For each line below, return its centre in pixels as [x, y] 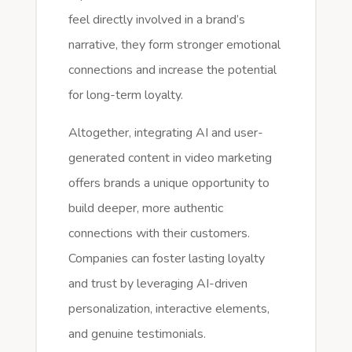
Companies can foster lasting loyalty [166, 258]
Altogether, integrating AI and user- [165, 132]
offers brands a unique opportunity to [169, 183]
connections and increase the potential [172, 70]
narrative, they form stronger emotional [174, 44]
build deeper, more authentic [145, 208]
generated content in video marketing [170, 158]
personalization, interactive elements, [169, 308]
